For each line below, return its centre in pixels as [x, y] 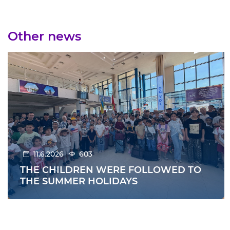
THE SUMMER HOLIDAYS [79, 181]
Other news [44, 36]
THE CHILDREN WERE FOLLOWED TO [111, 170]
